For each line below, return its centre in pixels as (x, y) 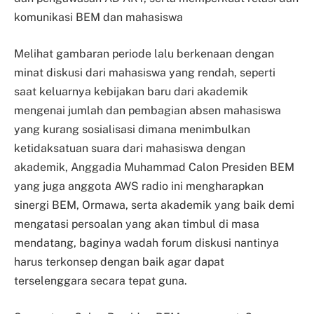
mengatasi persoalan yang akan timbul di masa (137, 224)
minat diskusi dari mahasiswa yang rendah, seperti (145, 72)
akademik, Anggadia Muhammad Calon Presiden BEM (154, 167)
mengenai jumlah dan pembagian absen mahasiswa (148, 110)
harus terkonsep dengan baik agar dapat (119, 261)
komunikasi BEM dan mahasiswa (98, 18)
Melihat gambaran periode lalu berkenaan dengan (144, 53)
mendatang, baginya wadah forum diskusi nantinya (146, 243)
